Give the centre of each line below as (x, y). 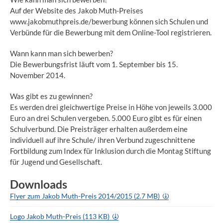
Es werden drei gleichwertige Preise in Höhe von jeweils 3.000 (111, 107)
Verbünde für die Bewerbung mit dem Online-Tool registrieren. (111, 32)
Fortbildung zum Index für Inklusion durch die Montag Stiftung (111, 151)
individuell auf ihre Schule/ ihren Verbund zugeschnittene (103, 140)
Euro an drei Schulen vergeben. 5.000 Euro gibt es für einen (106, 118)
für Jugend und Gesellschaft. (56, 162)
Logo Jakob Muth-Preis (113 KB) (60, 216)
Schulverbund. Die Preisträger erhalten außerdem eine (99, 129)
